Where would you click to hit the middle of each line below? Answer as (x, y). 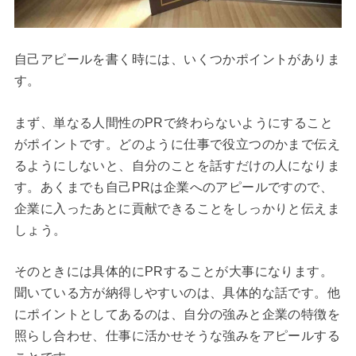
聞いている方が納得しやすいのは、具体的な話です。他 (177, 293)
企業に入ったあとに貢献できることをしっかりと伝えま (177, 208)
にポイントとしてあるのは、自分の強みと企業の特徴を (177, 315)
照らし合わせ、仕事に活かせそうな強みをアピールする (177, 336)
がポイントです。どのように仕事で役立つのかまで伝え (177, 144)
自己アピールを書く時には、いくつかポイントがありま (177, 60)
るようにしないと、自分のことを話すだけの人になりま (177, 165)
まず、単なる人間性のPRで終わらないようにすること (173, 122)
